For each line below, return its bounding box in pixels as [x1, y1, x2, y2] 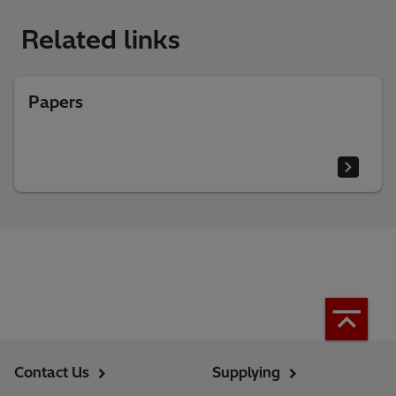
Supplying [212, 362, 280, 381]
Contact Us [14, 362, 89, 381]
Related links [21, 23, 180, 55]
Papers [28, 91, 83, 112]
